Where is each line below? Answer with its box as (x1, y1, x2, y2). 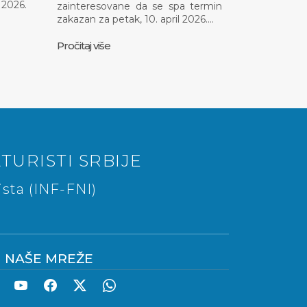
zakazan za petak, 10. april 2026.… (57, 12, 214, 25)
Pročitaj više (57, 38, 110, 52)
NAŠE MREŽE (5, 250, 93, 267)
